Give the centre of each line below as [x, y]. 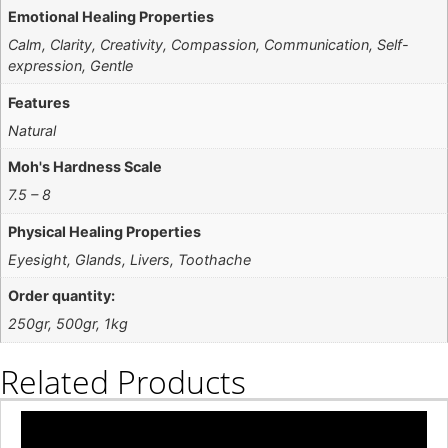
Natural [32, 130]
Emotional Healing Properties [111, 16]
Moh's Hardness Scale [85, 167]
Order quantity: [62, 296]
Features [39, 102]
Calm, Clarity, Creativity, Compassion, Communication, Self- [209, 45]
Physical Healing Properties [105, 231]
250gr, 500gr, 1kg [68, 324]
